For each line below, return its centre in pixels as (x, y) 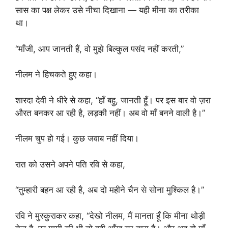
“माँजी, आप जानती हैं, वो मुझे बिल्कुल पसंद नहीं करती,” (99, 49)
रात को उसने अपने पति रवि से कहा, (70, 164)
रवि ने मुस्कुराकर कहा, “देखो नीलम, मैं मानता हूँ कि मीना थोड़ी (110, 216)
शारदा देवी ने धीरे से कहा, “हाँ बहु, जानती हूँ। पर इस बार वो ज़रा (113, 100)
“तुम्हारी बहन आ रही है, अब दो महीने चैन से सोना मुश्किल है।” (110, 190)
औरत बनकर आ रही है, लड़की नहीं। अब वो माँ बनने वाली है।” (110, 113)
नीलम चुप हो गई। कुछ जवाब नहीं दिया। (77, 138)
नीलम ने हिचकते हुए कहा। (56, 74)
